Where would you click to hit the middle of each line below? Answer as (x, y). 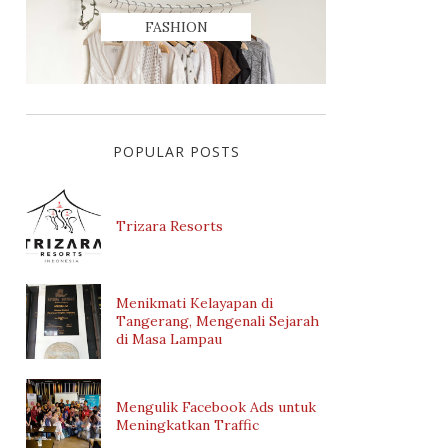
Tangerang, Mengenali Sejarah (217, 321)
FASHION (176, 27)
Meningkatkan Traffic (187, 425)
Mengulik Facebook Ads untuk (216, 407)
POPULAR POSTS (176, 151)
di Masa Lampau (169, 339)
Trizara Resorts (169, 226)
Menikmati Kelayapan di (194, 303)
